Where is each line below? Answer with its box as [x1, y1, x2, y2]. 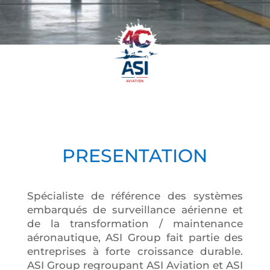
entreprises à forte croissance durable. [27, 245, 243, 257]
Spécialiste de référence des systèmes [27, 189, 243, 202]
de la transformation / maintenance [27, 217, 243, 230]
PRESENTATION [62, 144, 208, 167]
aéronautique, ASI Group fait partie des [27, 231, 243, 243]
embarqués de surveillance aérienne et [27, 203, 243, 216]
